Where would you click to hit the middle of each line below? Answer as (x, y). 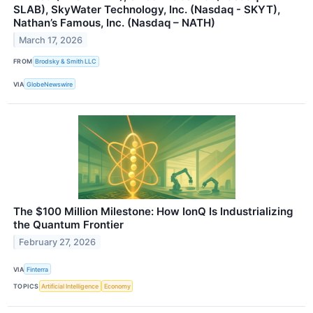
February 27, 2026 (58, 242)
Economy (117, 286)
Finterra (38, 269)
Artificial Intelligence (70, 286)
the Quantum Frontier (68, 225)
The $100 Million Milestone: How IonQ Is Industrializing (153, 212)
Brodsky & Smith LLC (66, 61)
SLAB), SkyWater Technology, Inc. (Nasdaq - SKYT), (147, 9)
